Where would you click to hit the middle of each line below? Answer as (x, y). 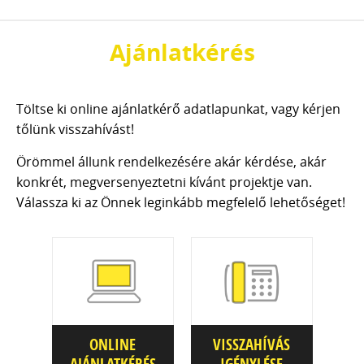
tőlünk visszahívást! (75, 129)
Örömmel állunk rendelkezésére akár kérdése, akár (171, 162)
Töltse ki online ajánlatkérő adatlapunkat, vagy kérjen (178, 109)
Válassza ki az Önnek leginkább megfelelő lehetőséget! (181, 202)
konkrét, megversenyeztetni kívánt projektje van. (164, 182)
